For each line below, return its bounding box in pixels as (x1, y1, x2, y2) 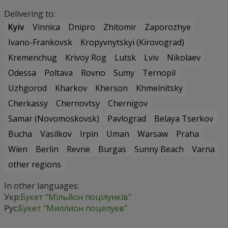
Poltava (44, 67, 73, 78)
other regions (8, 158, 61, 170)
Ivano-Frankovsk (8, 36, 72, 48)
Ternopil (142, 67, 176, 78)
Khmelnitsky (136, 82, 183, 94)
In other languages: (4, 180, 79, 191)
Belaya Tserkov (154, 112, 213, 124)
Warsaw (137, 128, 168, 139)
